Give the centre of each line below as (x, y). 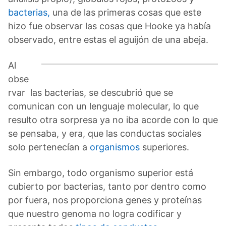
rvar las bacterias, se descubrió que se (91, 92)
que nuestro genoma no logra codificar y (95, 213)
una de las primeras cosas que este (126, 12)
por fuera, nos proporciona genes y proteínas (105, 200)
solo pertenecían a (49, 147)
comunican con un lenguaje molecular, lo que (103, 106)
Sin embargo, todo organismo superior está (101, 173)
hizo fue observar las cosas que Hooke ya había (109, 26)
